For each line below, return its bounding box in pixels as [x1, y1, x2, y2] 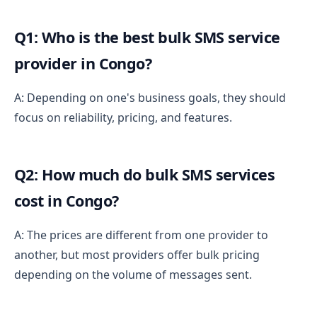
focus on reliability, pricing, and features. [14, 109, 232, 125]
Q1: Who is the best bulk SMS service [14, 26, 280, 47]
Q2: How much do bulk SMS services [14, 163, 275, 185]
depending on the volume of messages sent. [14, 266, 252, 282]
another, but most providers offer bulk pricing [14, 246, 260, 263]
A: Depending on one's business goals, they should [14, 89, 286, 105]
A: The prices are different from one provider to [14, 226, 268, 243]
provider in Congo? [14, 52, 152, 74]
